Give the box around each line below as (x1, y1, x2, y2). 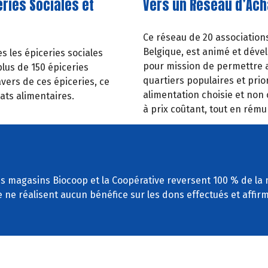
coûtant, (170, 103, 207, 115)
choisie (202, 89, 233, 101)
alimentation (143, 89, 199, 101)
